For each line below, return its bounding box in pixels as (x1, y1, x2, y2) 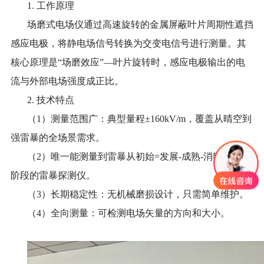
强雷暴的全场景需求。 (10, 132, 105, 143)
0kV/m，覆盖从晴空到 (159, 113, 252, 124)
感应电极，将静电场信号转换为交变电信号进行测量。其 (10, 38, 246, 48)
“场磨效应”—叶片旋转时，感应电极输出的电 (57, 57, 245, 67)
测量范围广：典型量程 (50, 113, 145, 124)
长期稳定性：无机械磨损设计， (50, 189, 183, 199)
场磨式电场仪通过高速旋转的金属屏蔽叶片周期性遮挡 (27, 19, 253, 29)
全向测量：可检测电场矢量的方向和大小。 (50, 207, 230, 218)
